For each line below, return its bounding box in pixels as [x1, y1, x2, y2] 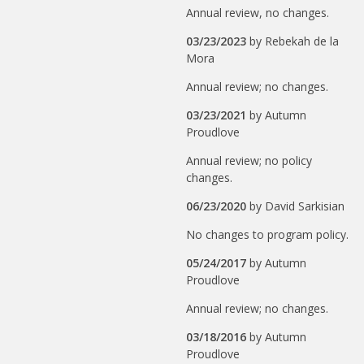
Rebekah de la [265, 33, 340, 50]
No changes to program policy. [186, 227, 349, 243]
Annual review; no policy [186, 153, 313, 169]
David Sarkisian [265, 198, 345, 214]
